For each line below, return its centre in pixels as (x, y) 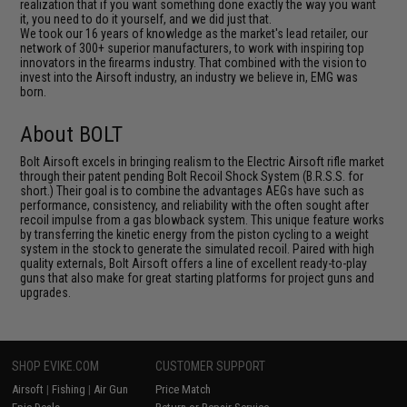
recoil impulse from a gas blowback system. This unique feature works (203, 220)
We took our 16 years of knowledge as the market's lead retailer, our (194, 34)
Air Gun (111, 389)
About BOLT (72, 134)
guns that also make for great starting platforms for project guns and (198, 278)
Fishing (69, 389)
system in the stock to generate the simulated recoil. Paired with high (198, 249)
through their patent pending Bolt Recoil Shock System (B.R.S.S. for (192, 176)
